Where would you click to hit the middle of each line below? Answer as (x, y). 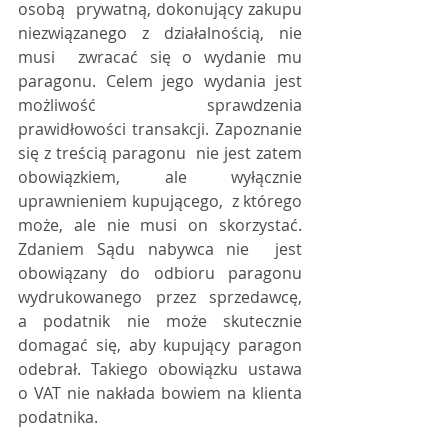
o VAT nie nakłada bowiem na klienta (160, 393)
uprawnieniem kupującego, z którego (160, 201)
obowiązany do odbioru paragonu (160, 273)
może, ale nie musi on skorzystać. (160, 225)
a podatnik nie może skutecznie (160, 321)
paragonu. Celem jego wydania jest (160, 81)
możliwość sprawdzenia (160, 105)
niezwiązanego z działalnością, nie (160, 33)
